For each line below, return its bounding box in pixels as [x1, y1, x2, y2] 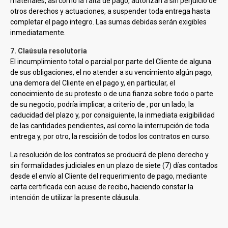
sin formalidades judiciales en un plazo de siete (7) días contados [10, 161, 218, 169]
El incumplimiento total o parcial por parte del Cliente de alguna [10, 58, 211, 66]
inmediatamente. [10, 28, 66, 37]
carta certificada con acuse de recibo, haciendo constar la [10, 183, 193, 191]
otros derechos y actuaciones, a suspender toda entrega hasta [10, 7, 210, 15]
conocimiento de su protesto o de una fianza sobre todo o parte [10, 90, 213, 98]
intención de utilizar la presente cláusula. [10, 193, 140, 202]
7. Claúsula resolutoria [10, 47, 87, 55]
